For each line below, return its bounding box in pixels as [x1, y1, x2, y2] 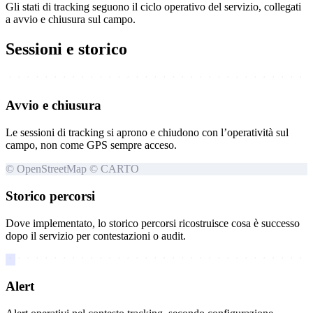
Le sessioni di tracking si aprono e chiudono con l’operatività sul [6, 126, 289, 139]
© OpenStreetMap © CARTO [6, 163, 139, 175]
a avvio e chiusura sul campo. [6, 13, 136, 25]
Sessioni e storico [6, 39, 127, 58]
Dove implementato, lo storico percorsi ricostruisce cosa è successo [6, 217, 300, 229]
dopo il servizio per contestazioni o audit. [6, 229, 186, 242]
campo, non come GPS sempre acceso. [6, 139, 177, 152]
